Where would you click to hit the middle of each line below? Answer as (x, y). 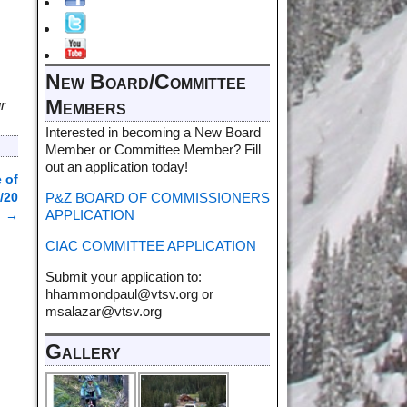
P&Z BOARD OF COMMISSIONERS (158, 197)
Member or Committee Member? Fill (153, 149)
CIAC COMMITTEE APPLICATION (151, 245)
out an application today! (117, 166)
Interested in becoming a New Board (153, 132)
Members (86, 107)
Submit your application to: (124, 276)
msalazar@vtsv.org (104, 311)
